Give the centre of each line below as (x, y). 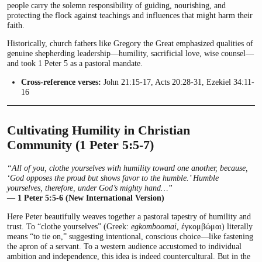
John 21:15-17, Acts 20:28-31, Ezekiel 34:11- (178, 82)
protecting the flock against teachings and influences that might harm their (130, 15)
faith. (16, 25)
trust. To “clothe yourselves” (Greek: (69, 226)
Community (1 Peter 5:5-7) (80, 145)
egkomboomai (154, 226)
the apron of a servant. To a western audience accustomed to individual (124, 246)
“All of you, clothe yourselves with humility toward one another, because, (127, 168)
